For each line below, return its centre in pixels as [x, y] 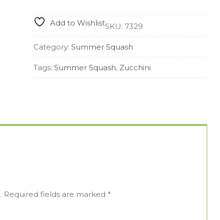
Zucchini [135, 68]
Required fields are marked [55, 194]
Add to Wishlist [77, 23]
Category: [52, 47]
